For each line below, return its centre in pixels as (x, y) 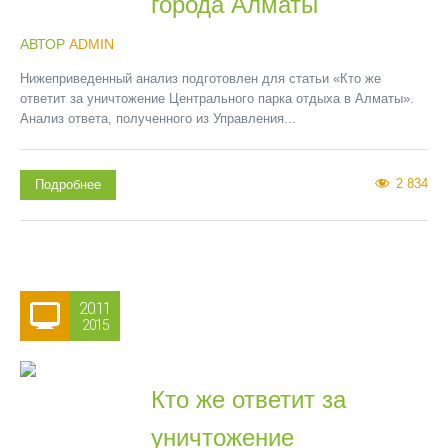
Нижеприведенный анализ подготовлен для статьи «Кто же (200, 78)
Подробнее (68, 184)
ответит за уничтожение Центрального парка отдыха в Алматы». (217, 98)
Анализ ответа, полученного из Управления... (158, 118)
